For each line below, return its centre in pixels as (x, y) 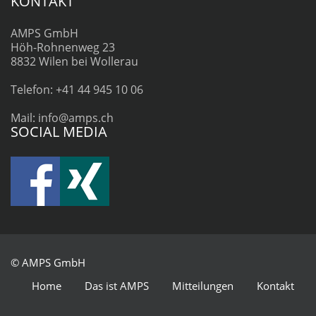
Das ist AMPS (117, 285)
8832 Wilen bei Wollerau (74, 61)
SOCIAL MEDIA (59, 131)
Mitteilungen (203, 285)
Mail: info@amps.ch (62, 117)
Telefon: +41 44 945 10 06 (77, 89)
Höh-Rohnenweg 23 (63, 47)
